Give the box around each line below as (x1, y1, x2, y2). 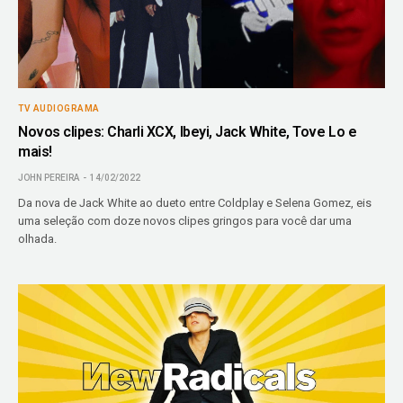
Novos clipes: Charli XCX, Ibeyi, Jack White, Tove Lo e (18, 122, 357, 140)
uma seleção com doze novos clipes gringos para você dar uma (18, 213, 353, 228)
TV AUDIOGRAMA (18, 103, 100, 113)
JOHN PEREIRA (18, 172, 79, 183)
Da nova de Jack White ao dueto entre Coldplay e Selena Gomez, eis (18, 195, 372, 210)
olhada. (18, 231, 57, 246)
